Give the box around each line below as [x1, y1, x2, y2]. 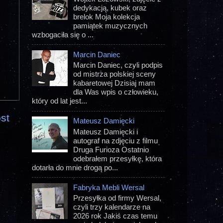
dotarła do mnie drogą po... [32, 163, 118, 172]
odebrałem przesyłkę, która [73, 154, 162, 163]
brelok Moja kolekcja [73, 12, 140, 21]
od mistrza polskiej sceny [73, 70, 156, 79]
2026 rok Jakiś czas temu [73, 211, 158, 220]
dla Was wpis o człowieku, [73, 88, 159, 97]
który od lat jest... [32, 97, 87, 106]
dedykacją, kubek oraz [73, 3, 147, 12]
